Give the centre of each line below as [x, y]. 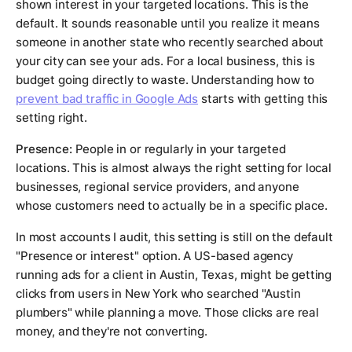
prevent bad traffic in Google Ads [107, 99]
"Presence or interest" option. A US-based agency [154, 256]
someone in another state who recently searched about [170, 42]
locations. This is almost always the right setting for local [174, 168]
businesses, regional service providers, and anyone [158, 187]
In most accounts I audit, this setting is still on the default [174, 237]
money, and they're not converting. [112, 332]
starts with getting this [263, 99]
